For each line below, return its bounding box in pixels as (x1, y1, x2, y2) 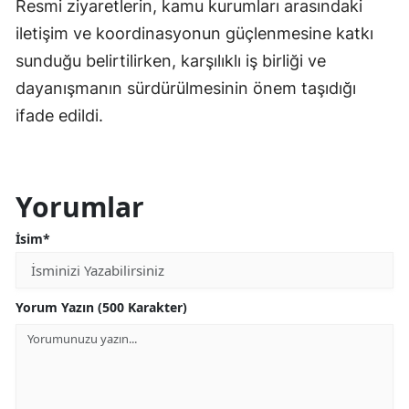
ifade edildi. (16, 105, 103, 125)
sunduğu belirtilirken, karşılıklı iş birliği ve (16, 50, 326, 70)
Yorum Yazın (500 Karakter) (16, 298, 187, 316)
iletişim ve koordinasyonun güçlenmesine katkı (16, 23, 373, 43)
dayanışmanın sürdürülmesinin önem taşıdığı (16, 78, 356, 98)
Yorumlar (16, 187, 144, 225)
